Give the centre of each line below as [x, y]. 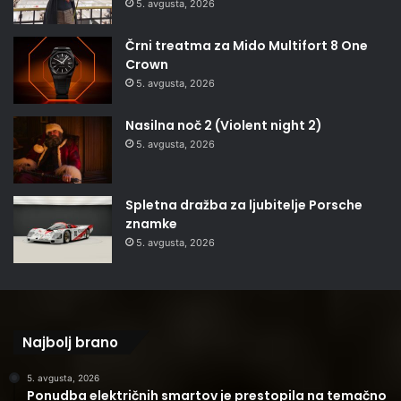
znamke [151, 223]
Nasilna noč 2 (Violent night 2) [224, 125]
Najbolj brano [70, 342]
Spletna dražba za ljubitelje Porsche [244, 205]
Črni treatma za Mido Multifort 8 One [247, 45]
